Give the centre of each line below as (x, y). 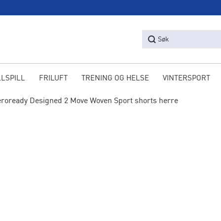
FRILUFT (53, 79)
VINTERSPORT (186, 79)
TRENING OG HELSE (115, 79)
